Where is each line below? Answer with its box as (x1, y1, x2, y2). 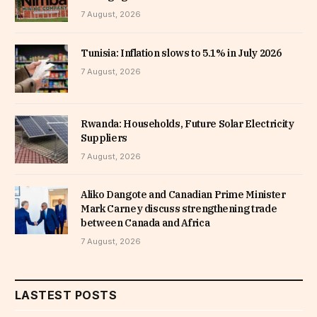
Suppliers (81, 131, 127, 144)
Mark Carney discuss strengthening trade (81, 202, 277, 215)
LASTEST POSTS (15, 287, 117, 302)
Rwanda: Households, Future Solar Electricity (81, 117, 294, 130)
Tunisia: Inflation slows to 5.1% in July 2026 (81, 46, 282, 59)
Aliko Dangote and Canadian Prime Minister (81, 188, 286, 201)
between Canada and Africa (81, 216, 210, 229)
